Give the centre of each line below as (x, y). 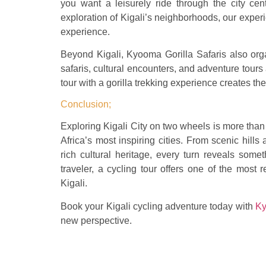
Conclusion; (86, 104)
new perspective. (96, 220)
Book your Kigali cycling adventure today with (157, 206)
